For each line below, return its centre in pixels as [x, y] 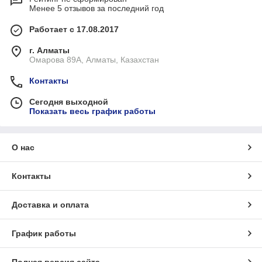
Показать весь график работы [92, 111]
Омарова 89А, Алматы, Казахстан [94, 60]
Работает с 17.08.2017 [74, 30]
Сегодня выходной [69, 102]
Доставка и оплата [50, 205]
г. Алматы [49, 51]
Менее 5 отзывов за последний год [96, 8]
